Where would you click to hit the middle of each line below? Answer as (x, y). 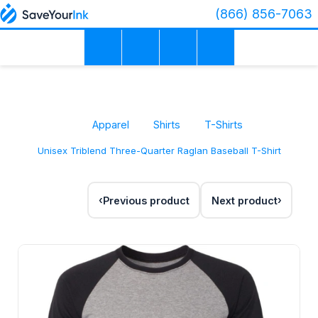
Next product (244, 200)
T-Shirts (224, 125)
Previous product (146, 200)
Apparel (111, 125)
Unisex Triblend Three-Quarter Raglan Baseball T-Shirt (159, 151)
